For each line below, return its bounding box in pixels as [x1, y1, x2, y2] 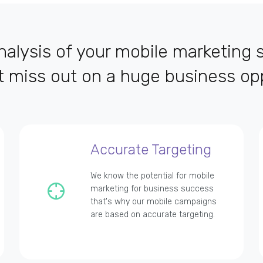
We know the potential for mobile [90, 171, 214, 181]
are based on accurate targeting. [90, 210, 215, 220]
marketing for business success [90, 184, 214, 194]
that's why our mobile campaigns [90, 197, 217, 207]
